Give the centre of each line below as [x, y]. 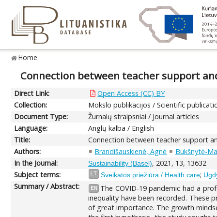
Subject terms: [38, 174]
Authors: [28, 151]
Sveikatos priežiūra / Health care [151, 175]
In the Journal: [36, 163]
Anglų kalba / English [121, 128]
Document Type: [41, 116]
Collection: [31, 105]
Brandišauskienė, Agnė [131, 151]
